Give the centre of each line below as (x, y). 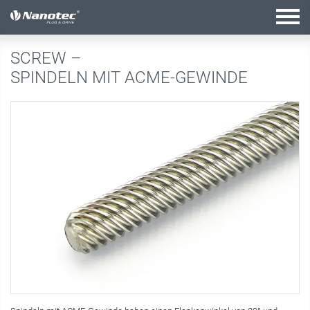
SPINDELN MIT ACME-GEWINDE (129, 77)
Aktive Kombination (72, 17)
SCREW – (48, 58)
